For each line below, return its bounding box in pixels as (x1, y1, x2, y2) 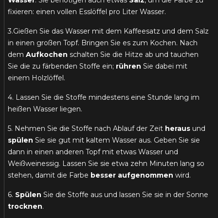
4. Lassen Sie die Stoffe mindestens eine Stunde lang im (8, 93, 200, 102)
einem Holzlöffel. (8, 73, 65, 83)
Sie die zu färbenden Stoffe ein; (8, 62, 116, 71)
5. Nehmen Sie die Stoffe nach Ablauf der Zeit (8, 124, 165, 133)
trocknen (8, 202, 42, 211)
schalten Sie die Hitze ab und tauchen (68, 50, 199, 59)
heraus (165, 124, 190, 133)
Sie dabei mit (141, 62, 187, 71)
